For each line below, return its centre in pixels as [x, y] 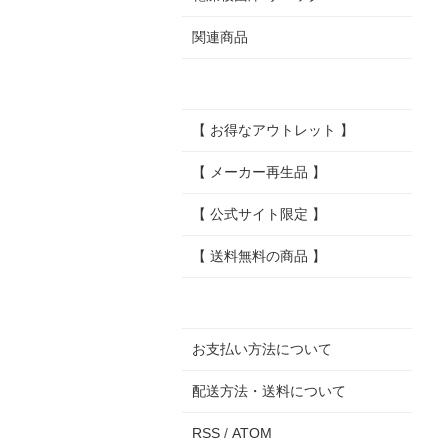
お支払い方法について [262, 349]
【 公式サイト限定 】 [259, 214]
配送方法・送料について [269, 391]
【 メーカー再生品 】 [259, 172]
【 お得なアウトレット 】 [273, 130]
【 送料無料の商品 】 [259, 256]
